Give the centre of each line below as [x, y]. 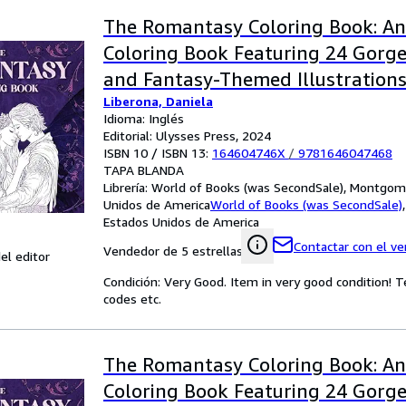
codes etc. [132, 299]
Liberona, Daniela [158, 101]
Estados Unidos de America [181, 222]
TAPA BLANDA [144, 170]
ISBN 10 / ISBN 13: [158, 153]
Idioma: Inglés [144, 118]
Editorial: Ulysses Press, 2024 [187, 135]
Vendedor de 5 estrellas [173, 251]
